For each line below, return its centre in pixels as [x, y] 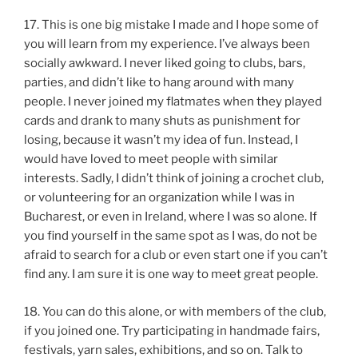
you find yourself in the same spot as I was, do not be [171, 236]
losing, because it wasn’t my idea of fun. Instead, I [161, 140]
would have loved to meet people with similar [151, 159]
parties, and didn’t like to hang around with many [159, 83]
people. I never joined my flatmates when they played [173, 102]
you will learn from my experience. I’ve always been [167, 44]
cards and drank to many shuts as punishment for [162, 121]
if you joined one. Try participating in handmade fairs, [172, 330]
